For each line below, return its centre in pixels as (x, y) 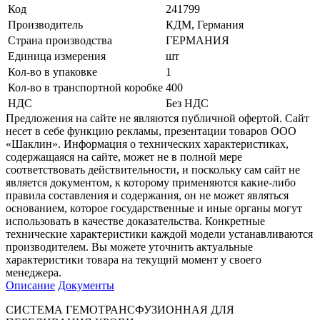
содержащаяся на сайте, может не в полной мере (124, 156)
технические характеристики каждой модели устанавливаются (159, 234)
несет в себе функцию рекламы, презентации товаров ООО (151, 131)
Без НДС (187, 103)
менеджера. (34, 272)
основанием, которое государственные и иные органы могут (154, 208)
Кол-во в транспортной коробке (85, 87)
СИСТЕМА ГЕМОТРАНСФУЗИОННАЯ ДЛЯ (120, 309)
